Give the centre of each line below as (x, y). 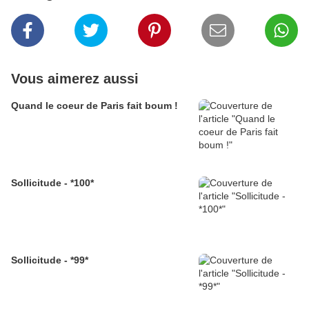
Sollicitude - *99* (50, 260)
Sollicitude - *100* (52, 183)
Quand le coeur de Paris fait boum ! (94, 106)
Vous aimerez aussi (75, 79)
